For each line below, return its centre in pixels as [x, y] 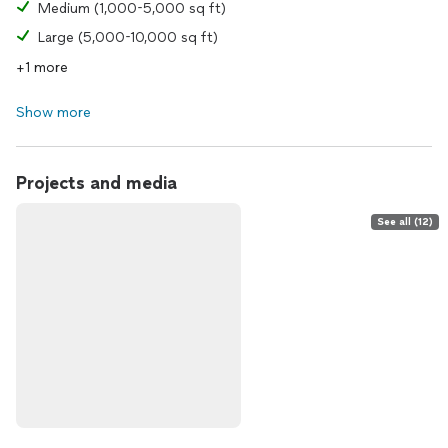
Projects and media [96, 183]
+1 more [42, 67]
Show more [53, 112]
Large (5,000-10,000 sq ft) [128, 37]
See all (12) [405, 221]
